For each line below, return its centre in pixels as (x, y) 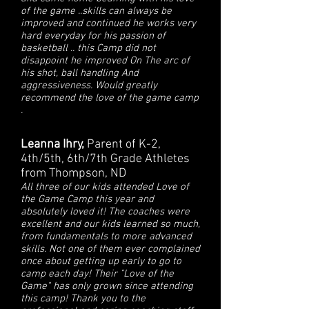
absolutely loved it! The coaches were (105, 212)
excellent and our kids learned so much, (110, 224)
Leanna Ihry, (54, 144)
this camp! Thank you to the (83, 299)
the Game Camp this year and (87, 199)
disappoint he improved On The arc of (105, 61)
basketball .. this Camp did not (88, 48)
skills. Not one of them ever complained (110, 249)
